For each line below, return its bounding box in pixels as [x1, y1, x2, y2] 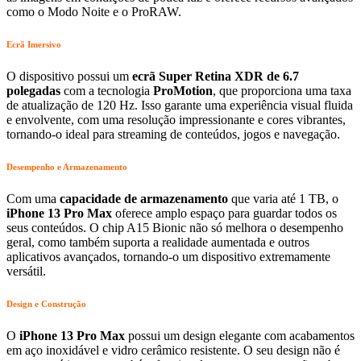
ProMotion [153, 84, 213, 98]
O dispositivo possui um [6, 69, 132, 84]
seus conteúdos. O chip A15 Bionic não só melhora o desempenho [6, 221, 343, 235]
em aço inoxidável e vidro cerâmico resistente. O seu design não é [6, 343, 340, 358]
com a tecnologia [60, 84, 153, 98]
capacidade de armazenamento [60, 192, 228, 206]
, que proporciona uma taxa [213, 84, 351, 98]
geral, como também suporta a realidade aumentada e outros [6, 235, 309, 250]
